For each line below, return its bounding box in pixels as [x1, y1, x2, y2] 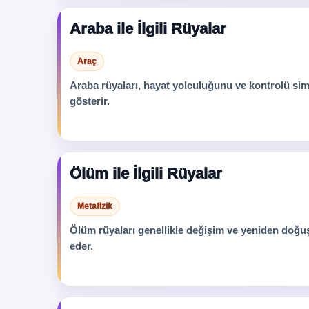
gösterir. [70, 95, 110, 107]
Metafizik [77, 201, 112, 211]
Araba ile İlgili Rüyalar [70, 20, 226, 37]
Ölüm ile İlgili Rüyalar [70, 165, 222, 182]
